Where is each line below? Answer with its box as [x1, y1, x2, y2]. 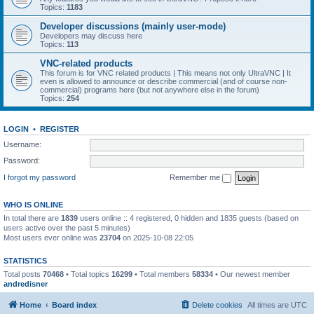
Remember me [170, 172, 222, 182]
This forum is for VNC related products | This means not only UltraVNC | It [40, 69, 291, 77]
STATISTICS [4, 256, 47, 265]
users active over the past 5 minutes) [4, 223, 130, 232]
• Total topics [64, 269, 111, 278]
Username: [4, 139, 41, 149]
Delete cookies [192, 301, 243, 309]
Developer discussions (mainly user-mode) [40, 21, 226, 32]
